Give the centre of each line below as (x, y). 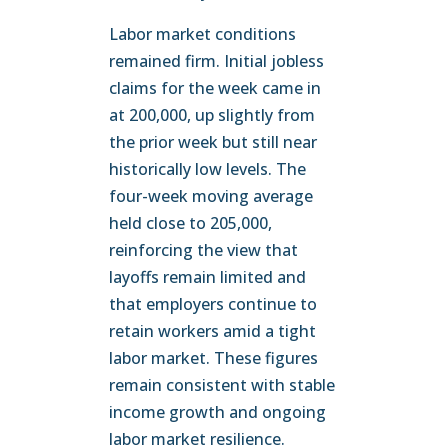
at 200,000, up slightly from (212, 115)
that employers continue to (213, 304)
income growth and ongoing (218, 412)
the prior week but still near (213, 142)
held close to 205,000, (191, 223)
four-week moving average (211, 196)
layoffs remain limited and (208, 277)
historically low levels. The (208, 169)
